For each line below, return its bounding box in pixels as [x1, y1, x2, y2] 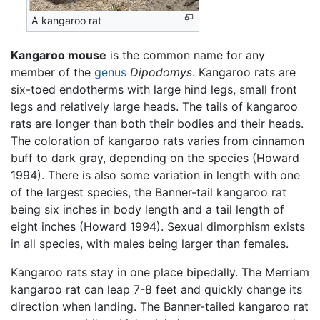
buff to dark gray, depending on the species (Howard [11, 151, 299, 166]
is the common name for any [106, 48, 265, 63]
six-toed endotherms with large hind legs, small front [11, 82, 297, 97]
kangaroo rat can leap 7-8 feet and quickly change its [11, 282, 302, 297]
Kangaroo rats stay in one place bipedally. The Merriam [11, 265, 309, 280]
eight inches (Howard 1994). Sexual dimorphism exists [11, 219, 305, 234]
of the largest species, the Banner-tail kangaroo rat [11, 185, 286, 200]
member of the [11, 65, 94, 80]
